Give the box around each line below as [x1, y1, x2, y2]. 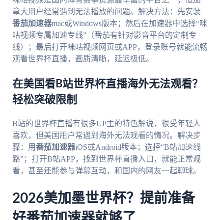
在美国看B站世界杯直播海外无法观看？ [12, 78, 203, 89]
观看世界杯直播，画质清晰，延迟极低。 [12, 54, 154, 63]
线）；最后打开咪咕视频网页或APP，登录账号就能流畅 [12, 42, 208, 51]
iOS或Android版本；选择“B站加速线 [75, 142, 201, 151]
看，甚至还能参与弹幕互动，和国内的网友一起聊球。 [12, 166, 201, 175]
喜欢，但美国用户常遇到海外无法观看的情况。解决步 [12, 131, 201, 139]
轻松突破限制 [12, 94, 77, 105]
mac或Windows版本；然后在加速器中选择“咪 [51, 19, 207, 27]
